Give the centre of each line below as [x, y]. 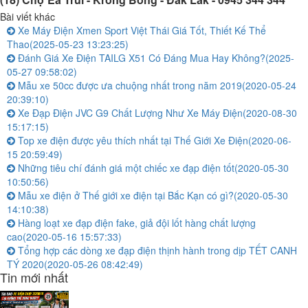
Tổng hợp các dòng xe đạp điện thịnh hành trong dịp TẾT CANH [156, 251]
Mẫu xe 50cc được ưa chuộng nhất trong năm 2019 [129, 86]
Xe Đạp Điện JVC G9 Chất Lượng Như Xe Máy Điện [129, 113]
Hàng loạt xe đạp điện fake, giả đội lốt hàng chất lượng [135, 223]
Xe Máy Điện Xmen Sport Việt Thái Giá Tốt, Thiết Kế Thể [141, 31]
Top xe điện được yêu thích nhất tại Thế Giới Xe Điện [132, 141]
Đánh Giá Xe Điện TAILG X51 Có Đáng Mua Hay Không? [140, 58]
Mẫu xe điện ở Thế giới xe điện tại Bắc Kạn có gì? [124, 196]
